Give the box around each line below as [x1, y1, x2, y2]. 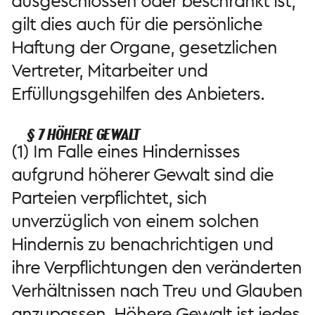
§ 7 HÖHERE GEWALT [27, 122, 140, 146]
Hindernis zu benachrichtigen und [11, 231, 273, 257]
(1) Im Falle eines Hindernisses [11, 139, 240, 165]
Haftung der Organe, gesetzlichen [11, 34, 277, 60]
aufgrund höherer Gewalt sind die [11, 162, 274, 188]
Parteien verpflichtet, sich [11, 185, 207, 211]
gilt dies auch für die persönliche [11, 11, 262, 37]
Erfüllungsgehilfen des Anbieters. [11, 81, 264, 107]
